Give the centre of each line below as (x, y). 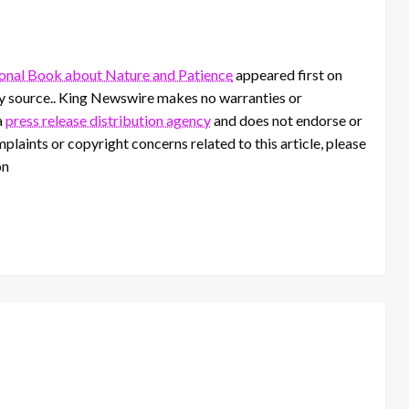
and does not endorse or (287, 120)
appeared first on (288, 74)
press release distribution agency (108, 120)
